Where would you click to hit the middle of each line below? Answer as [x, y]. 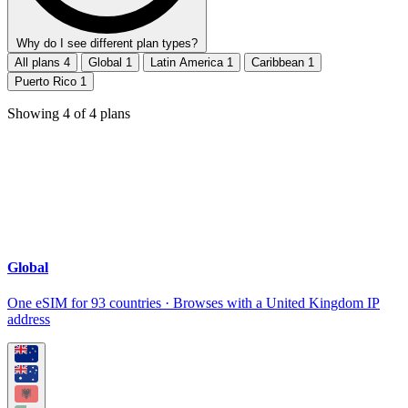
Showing [35, 113]
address [29, 320]
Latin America [189, 62]
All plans [39, 62]
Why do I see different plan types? [107, 43]
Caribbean [280, 62]
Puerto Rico [47, 81]
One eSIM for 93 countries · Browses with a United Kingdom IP [194, 303]
